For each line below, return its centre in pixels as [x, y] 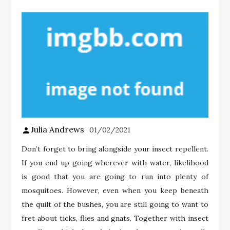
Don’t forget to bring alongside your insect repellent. [115, 149]
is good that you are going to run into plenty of [115, 176]
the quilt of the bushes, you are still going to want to [115, 204]
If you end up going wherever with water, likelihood [115, 162]
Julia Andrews [58, 129]
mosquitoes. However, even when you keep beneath [115, 190]
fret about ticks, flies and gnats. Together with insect [115, 218]
